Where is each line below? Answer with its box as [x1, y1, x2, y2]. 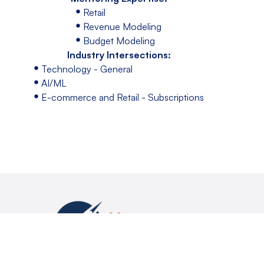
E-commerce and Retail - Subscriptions [41, 91, 204, 104]
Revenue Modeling [83, 21, 162, 33]
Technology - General [41, 63, 133, 75]
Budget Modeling [83, 35, 156, 47]
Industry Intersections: [67, 49, 171, 61]
